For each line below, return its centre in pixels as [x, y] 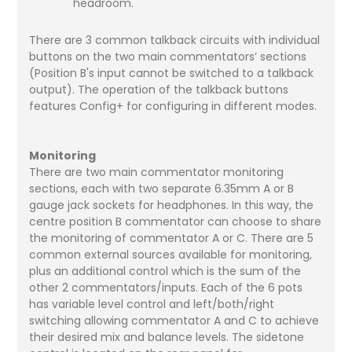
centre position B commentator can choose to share [176, 221]
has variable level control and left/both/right [152, 304]
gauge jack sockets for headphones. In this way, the [172, 205]
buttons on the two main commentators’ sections [168, 56]
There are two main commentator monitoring [157, 172]
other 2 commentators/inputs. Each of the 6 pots [166, 287]
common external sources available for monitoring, [171, 254]
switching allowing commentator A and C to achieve [174, 320]
